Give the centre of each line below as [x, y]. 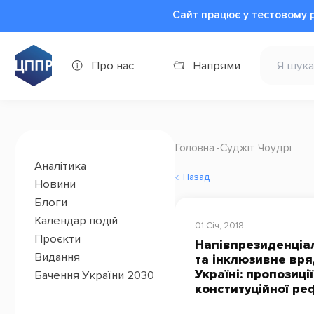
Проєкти [58, 239]
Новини [55, 184]
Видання [57, 257]
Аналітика [61, 166]
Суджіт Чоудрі [255, 148]
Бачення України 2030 [95, 275]
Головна [194, 148]
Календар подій [76, 220]
